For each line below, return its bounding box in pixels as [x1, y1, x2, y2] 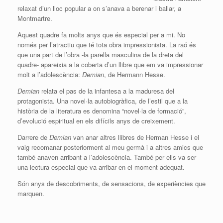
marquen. [17, 189, 44, 198]
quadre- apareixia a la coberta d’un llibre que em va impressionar [17, 60, 203, 69]
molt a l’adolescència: [17, 70, 82, 79]
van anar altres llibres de [71, 132, 146, 142]
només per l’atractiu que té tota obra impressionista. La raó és [17, 40, 196, 49]
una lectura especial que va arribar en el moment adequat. [17, 162, 185, 172]
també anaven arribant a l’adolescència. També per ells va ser [17, 152, 196, 162]
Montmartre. [17, 13, 52, 23]
